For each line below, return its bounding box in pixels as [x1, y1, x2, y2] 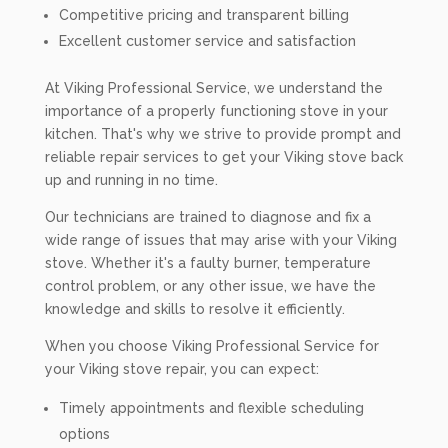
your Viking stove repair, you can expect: [44, 361, 319, 377]
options [58, 426, 110, 442]
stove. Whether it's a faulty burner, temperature [44, 255, 371, 271]
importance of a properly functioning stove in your [44, 103, 388, 119]
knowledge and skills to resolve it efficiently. [44, 301, 345, 317]
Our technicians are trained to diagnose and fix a [44, 209, 371, 225]
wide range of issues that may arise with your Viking [44, 232, 397, 248]
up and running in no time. [44, 172, 218, 188]
